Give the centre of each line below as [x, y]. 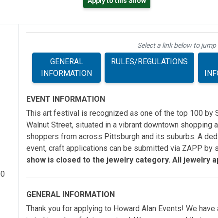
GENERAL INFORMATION [71, 194]
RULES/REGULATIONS [150, 62]
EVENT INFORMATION [66, 99]
